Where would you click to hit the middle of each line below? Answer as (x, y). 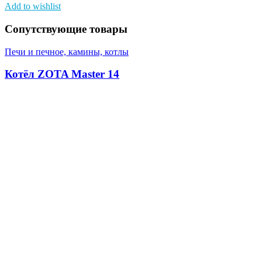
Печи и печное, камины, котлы (67, 51)
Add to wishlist (33, 6)
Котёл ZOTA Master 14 (62, 74)
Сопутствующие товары (66, 29)
